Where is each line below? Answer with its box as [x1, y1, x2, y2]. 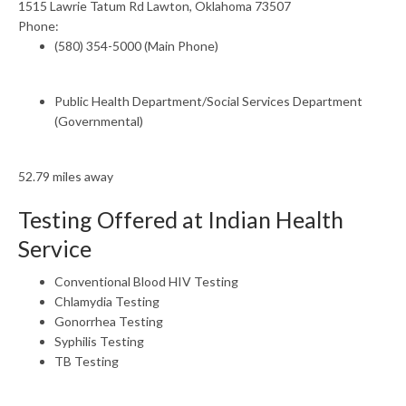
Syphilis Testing [54, 333, 144, 349]
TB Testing [54, 353, 119, 369]
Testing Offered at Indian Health [18, 206, 343, 233]
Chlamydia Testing [54, 294, 159, 309]
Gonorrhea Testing [54, 314, 163, 329]
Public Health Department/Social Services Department [54, 93, 362, 109]
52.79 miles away [18, 169, 113, 184]
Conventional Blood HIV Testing [54, 274, 238, 289]
